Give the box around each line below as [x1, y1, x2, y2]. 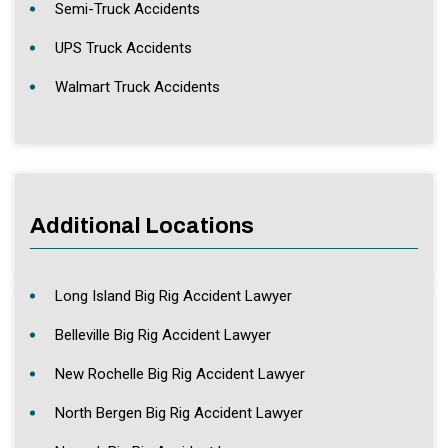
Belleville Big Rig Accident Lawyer [55, 326, 271, 345]
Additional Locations [30, 214, 254, 239]
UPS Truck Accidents [55, 39, 192, 58]
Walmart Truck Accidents [55, 78, 220, 97]
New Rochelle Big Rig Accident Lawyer [55, 365, 305, 384]
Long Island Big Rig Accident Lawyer [55, 287, 292, 306]
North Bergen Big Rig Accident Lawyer [55, 404, 303, 423]
